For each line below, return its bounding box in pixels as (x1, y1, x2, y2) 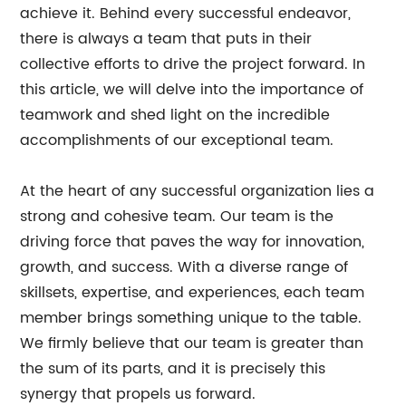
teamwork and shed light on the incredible (20, 103, 331, 127)
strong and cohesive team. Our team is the (20, 205, 334, 228)
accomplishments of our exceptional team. (20, 129, 334, 152)
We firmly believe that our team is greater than (20, 332, 364, 355)
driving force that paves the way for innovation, (20, 230, 365, 254)
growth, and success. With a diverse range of (20, 256, 349, 279)
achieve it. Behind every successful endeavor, (20, 2, 352, 25)
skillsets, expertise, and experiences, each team (20, 281, 365, 304)
